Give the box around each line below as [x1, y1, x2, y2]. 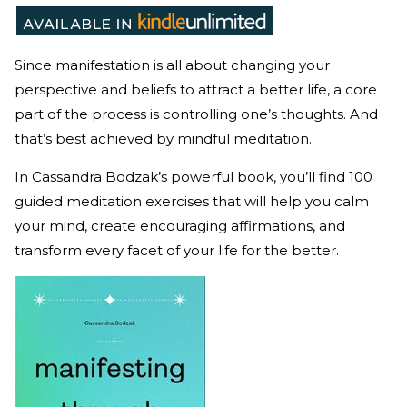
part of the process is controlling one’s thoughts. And [15, 104, 378, 123]
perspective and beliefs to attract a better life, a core [15, 80, 377, 98]
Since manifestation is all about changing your [15, 55, 330, 74]
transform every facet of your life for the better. [15, 241, 342, 259]
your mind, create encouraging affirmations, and [15, 216, 345, 234]
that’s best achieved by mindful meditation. [15, 129, 315, 147]
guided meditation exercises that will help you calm [15, 192, 369, 210]
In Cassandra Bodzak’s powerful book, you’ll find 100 [15, 167, 372, 185]
